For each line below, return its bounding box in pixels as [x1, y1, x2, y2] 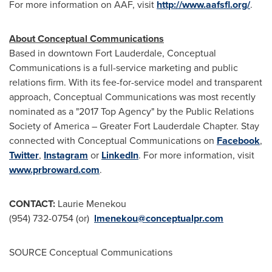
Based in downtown [9, 46, 95, 60]
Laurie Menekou [58, 197, 126, 211]
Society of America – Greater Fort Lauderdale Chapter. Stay [9, 119, 259, 133]
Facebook [217, 134, 260, 148]
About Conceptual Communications [9, 32, 164, 46]
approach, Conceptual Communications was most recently [9, 90, 256, 104]
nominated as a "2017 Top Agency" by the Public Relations [9, 104, 254, 118]
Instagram [44, 148, 88, 162]
